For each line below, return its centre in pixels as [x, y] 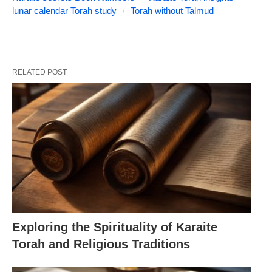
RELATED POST [39, 72]
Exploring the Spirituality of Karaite [115, 227]
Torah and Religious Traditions [101, 244]
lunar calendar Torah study [64, 10]
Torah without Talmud [172, 10]
